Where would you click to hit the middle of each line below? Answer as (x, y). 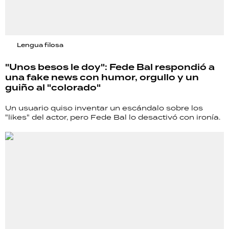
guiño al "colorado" (53, 88)
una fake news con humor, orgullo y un (102, 77)
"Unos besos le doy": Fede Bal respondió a (110, 67)
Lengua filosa (40, 45)
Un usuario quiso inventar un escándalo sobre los (104, 108)
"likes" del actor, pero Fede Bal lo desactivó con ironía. (113, 117)
